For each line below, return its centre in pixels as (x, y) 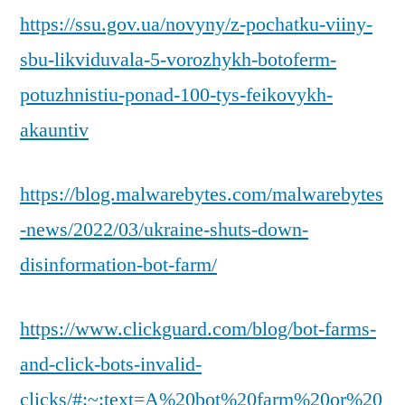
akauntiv (54, 130)
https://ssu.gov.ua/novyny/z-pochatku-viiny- (196, 24)
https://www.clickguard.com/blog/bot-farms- (198, 329)
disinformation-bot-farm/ (118, 264)
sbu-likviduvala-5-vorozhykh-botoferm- (178, 59)
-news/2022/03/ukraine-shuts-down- (164, 229)
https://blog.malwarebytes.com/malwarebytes (202, 194)
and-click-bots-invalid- (111, 364)
